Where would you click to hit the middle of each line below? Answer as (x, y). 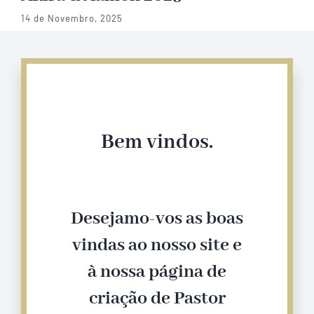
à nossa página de (157, 272)
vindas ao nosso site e (157, 246)
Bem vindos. (157, 142)
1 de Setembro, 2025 (68, 18)
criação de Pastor (157, 299)
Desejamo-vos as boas (157, 219)
